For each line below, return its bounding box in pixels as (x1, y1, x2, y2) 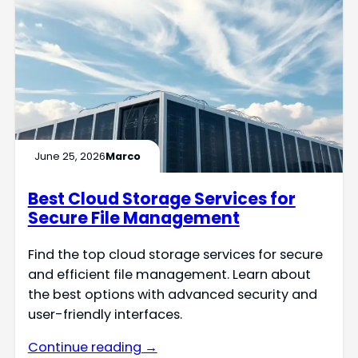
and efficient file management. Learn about (27, 265, 311, 284)
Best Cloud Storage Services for (27, 186, 296, 210)
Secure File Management (27, 205, 240, 229)
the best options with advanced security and (27, 284, 317, 304)
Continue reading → (27, 337, 157, 356)
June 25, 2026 (34, 148, 105, 164)
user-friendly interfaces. (27, 304, 182, 324)
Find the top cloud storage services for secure (27, 245, 323, 264)
